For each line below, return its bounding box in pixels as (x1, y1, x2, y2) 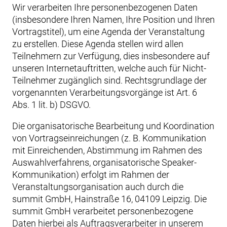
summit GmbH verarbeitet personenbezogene (12, 206, 193, 216)
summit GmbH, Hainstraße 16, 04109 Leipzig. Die (12, 194, 207, 204)
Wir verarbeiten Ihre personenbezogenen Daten (12, 2, 198, 13)
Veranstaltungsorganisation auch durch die (12, 181, 183, 192)
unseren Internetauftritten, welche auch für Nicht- (12, 63, 206, 73)
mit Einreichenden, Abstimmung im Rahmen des (12, 145, 202, 156)
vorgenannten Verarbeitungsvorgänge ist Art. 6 (12, 87, 197, 98)
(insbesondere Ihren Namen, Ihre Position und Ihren (12, 14, 215, 25)
